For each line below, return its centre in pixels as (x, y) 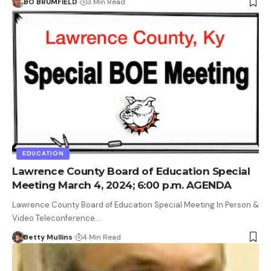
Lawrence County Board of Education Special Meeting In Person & (135, 204)
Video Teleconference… (56, 218)
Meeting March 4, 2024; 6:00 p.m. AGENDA (122, 185)
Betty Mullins (48, 237)
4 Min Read (101, 237)
